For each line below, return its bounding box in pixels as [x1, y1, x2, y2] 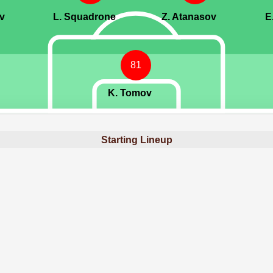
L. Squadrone [52, 12, 116, 23]
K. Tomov [107, 88, 152, 99]
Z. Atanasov [161, 12, 216, 23]
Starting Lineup [101, 134, 172, 145]
